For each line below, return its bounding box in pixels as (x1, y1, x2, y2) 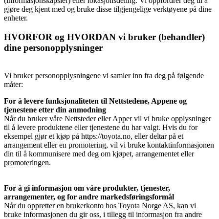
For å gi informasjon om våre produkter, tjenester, (4, 183, 170, 192)
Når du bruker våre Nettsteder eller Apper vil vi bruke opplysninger (4, 114, 211, 123)
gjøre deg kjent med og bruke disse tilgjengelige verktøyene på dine (4, 5, 212, 14)
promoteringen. (4, 158, 51, 167)
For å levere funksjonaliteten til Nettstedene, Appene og (4, 96, 187, 105)
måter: (4, 80, 23, 88)
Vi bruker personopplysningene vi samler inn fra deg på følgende (4, 71, 204, 80)
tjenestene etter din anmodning (4, 105, 106, 114)
